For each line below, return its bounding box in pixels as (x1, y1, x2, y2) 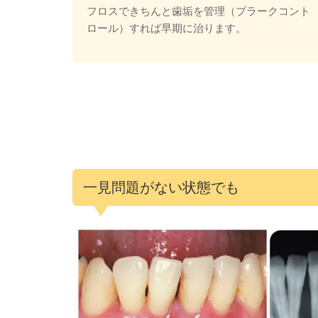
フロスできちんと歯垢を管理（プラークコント (87, 4, 310, 17)
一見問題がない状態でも (83, 179, 239, 195)
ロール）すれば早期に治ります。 (87, 21, 246, 34)
